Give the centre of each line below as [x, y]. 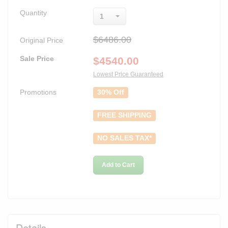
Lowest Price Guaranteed [128, 74]
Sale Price [37, 58]
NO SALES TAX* [125, 138]
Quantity [33, 12]
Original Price [41, 40]
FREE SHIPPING [125, 115]
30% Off [111, 92]
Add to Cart [118, 165]
